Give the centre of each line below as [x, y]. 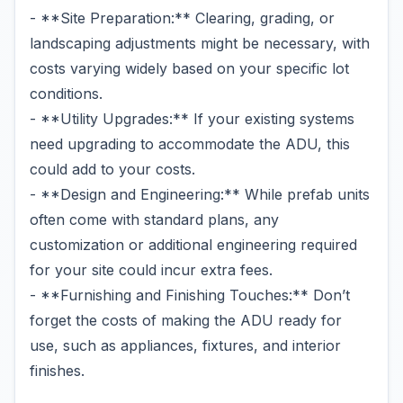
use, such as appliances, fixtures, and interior [185, 345]
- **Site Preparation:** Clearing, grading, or [182, 18]
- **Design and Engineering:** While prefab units [200, 194]
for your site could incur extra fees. [151, 270]
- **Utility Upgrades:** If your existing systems [192, 119]
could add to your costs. [112, 169]
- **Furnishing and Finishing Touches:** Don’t [190, 295]
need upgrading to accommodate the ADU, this [190, 144]
